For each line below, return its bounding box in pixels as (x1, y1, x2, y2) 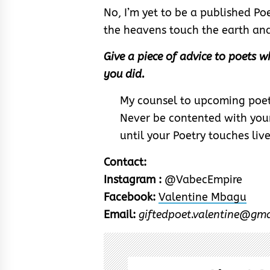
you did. (104, 67, 145, 81)
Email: (104, 207, 136, 221)
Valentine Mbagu (159, 190, 246, 204)
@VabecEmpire (162, 172, 242, 186)
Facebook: (104, 190, 155, 204)
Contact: (104, 155, 146, 169)
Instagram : (104, 172, 162, 186)
